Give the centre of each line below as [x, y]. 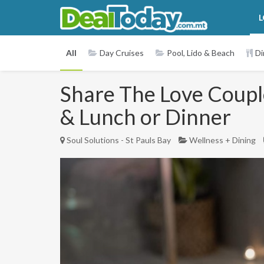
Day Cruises [122, 53]
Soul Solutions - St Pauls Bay [120, 140]
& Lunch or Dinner [146, 117]
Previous [112, 166]
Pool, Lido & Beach [201, 53]
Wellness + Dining [222, 140]
